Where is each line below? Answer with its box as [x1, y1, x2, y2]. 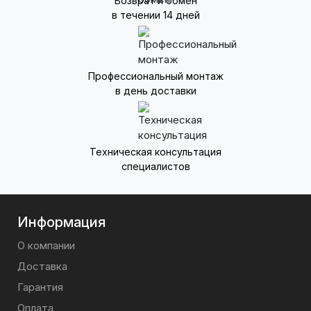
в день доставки [115, 85, 196, 96]
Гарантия [17, 280, 63, 294]
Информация [17, 214, 106, 230]
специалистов [121, 160, 190, 172]
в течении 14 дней [111, 9, 200, 21]
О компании [17, 239, 75, 252]
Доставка [17, 260, 67, 273]
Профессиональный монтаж [87, 70, 224, 82]
